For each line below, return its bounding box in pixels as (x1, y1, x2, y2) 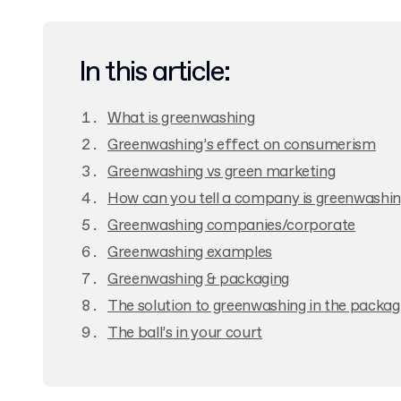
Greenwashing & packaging (107, 269, 289, 290)
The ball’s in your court (107, 323, 262, 344)
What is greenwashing (107, 108, 255, 129)
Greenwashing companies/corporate (107, 216, 356, 236)
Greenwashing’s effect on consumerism (107, 135, 376, 156)
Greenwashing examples (107, 243, 272, 263)
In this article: (79, 54, 230, 91)
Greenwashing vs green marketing (107, 162, 336, 183)
